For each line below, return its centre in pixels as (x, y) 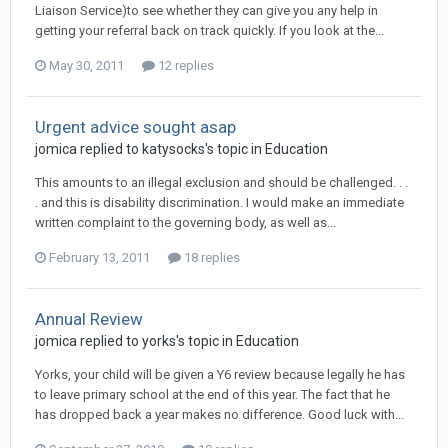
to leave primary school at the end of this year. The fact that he (212, 394)
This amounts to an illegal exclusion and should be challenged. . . (221, 182)
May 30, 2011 (86, 65)
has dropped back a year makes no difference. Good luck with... (219, 414)
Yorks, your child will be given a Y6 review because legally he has (220, 374)
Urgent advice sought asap (135, 127)
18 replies (210, 257)
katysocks (173, 149)
